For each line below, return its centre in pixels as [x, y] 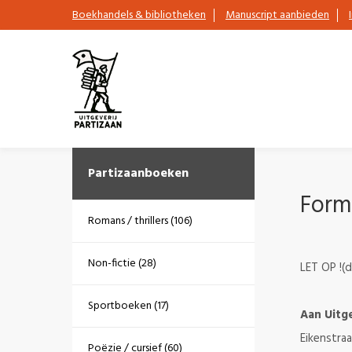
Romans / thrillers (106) [140, 221]
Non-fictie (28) [122, 264]
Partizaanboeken [138, 174]
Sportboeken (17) [128, 306]
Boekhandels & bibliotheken [139, 15]
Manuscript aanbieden [277, 15]
